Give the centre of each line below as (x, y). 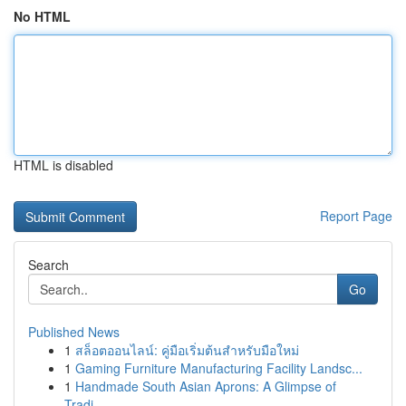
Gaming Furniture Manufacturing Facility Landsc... (219, 368)
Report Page (356, 216)
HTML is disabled (63, 165)
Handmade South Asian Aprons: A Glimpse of (206, 386)
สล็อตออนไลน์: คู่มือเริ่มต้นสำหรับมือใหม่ (187, 350)
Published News (74, 332)
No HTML (42, 16)
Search (48, 265)
